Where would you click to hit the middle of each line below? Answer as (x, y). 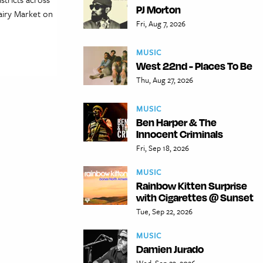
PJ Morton (159, 9)
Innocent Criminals (180, 134)
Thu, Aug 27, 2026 (165, 80)
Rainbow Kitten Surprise (192, 185)
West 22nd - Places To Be (194, 65)
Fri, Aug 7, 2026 (161, 23)
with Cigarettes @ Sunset (195, 197)
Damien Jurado (170, 249)
